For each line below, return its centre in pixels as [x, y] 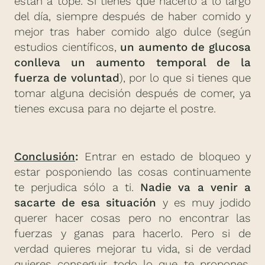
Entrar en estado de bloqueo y [165, 157]
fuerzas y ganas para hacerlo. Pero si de [132, 234]
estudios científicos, [67, 48]
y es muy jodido [204, 203]
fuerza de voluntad [67, 78]
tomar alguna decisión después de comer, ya [132, 94]
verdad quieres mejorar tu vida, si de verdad [132, 249]
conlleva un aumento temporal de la [132, 63]
